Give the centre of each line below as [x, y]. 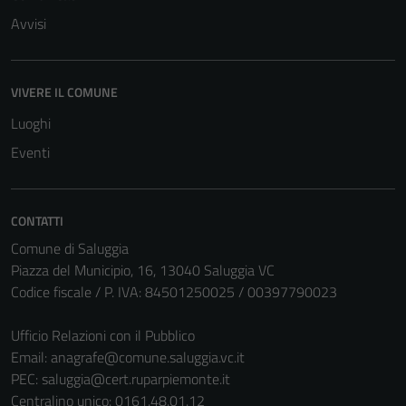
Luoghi [31, 123]
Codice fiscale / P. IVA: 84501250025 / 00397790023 [174, 291]
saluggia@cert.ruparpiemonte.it [136, 378]
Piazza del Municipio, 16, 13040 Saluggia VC [143, 270]
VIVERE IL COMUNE [64, 92]
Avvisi [29, 23]
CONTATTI [37, 220]
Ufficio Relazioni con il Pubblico [103, 335]
